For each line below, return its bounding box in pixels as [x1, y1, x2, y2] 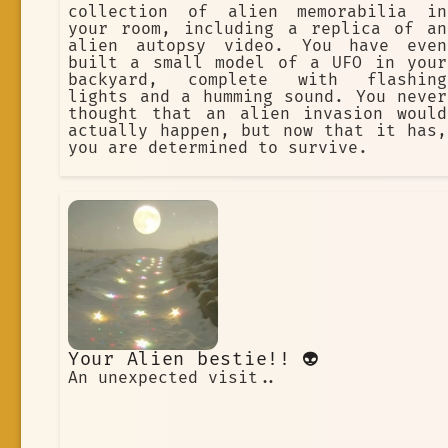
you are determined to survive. [68, 138, 368, 159]
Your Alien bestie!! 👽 [68, 348, 320, 372]
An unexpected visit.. [68, 368, 278, 389]
